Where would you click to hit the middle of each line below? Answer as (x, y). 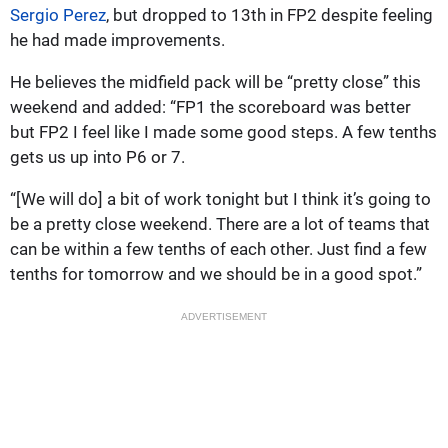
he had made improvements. (117, 39)
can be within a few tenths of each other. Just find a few (218, 248)
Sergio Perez (58, 14)
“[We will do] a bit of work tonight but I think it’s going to (220, 198)
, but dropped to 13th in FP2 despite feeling (269, 14)
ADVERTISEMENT (224, 316)
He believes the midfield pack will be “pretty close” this (215, 81)
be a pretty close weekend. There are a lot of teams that (220, 223)
